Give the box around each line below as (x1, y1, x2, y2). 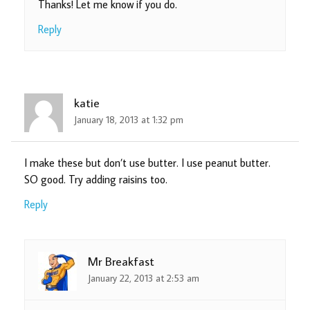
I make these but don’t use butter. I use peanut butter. (24, 156, 271, 170)
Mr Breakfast (88, 253, 155, 269)
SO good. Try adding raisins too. (24, 172, 168, 187)
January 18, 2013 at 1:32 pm (74, 112, 184, 126)
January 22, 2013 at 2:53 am (88, 271, 200, 284)
